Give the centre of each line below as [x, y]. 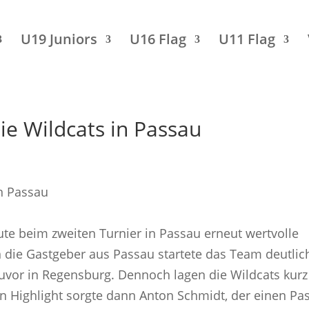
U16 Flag [158, 39]
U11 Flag [247, 39]
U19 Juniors [59, 39]
